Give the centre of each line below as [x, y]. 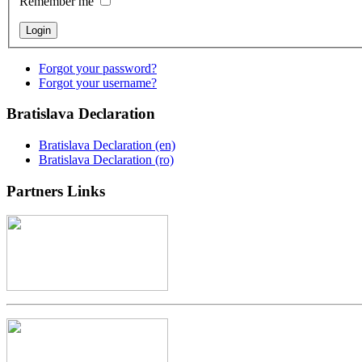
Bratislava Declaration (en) [107, 145]
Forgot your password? [98, 68]
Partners [35, 191]
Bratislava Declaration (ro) [106, 160]
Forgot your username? [98, 82]
